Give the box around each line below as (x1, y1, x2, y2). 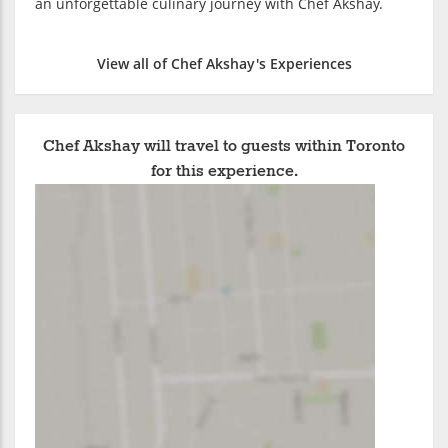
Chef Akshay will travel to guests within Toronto (43, 135, 405, 157)
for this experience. (150, 160, 298, 182)
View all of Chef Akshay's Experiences (96, 53, 352, 73)
